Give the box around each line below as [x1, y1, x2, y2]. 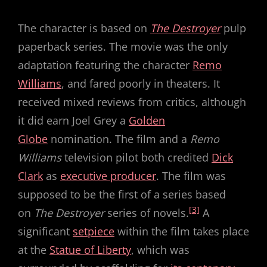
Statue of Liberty [49, 243, 131, 257]
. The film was [156, 169, 226, 183]
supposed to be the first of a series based [18, 187, 226, 201]
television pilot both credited [61, 150, 212, 164]
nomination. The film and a [48, 132, 190, 146]
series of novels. [104, 206, 189, 220]
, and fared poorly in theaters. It [61, 76, 220, 91]
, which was [131, 243, 190, 257]
